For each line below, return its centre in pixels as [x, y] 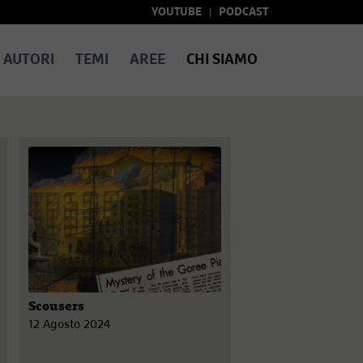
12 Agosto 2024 [70, 325]
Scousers [57, 306]
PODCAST [243, 12]
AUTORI [28, 60]
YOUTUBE [176, 12]
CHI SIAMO [222, 60]
